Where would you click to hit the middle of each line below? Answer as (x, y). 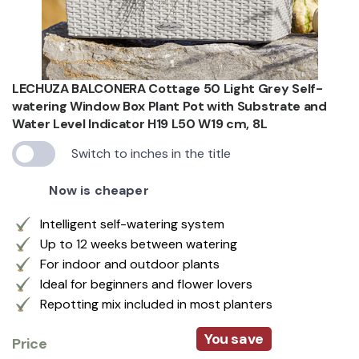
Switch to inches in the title (151, 153)
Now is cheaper (99, 190)
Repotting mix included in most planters (156, 304)
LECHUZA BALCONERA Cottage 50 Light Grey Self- (167, 88)
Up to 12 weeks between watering (139, 244)
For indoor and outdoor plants (130, 264)
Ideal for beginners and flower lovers (146, 284)
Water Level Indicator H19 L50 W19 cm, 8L (140, 123)
